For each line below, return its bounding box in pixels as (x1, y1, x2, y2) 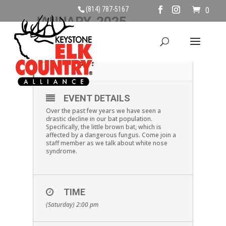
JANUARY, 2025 (32, 14, 127, 29)
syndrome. (45, 147, 77, 155)
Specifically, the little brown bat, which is (45, 123, 161, 131)
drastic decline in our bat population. (45, 115, 152, 123)
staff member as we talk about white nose (45, 139, 167, 147)
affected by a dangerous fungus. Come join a (45, 131, 176, 139)
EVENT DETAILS (63, 93, 130, 103)
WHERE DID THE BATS (77, 43, 175, 55)
